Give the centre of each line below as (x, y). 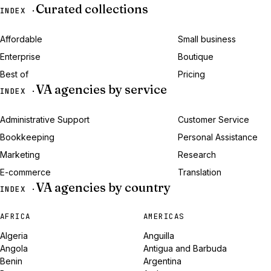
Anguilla (158, 236)
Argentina (162, 261)
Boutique (196, 57)
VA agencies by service (102, 89)
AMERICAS (164, 216)
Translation (200, 172)
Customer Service (214, 119)
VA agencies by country (103, 187)
